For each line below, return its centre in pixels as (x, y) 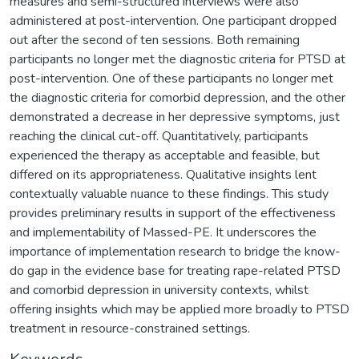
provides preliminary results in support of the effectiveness (173, 213)
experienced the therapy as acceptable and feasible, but (165, 155)
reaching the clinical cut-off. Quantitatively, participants (159, 136)
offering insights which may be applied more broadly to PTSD (179, 309)
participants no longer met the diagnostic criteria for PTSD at (177, 59)
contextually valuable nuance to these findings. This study (169, 194)
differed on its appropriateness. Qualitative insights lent (163, 174)
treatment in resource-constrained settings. (130, 328)
